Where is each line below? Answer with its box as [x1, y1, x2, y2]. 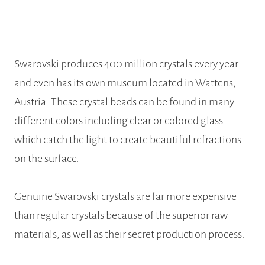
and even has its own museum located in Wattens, [14, 77, 236, 89]
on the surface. [14, 153, 79, 165]
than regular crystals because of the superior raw [14, 209, 228, 222]
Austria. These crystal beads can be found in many [14, 96, 234, 108]
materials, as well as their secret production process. [14, 228, 245, 241]
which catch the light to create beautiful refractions [14, 134, 241, 146]
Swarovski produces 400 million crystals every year [14, 58, 238, 70]
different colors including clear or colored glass [14, 115, 223, 127]
